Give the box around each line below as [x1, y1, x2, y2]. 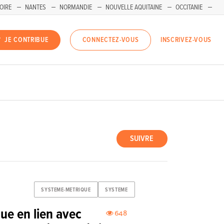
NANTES [25, 3, 46, 12]
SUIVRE [130, 133, 154, 144]
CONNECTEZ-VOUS [82, 35, 139, 45]
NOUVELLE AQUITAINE [105, 3, 162, 12]
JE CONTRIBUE [4, 35, 49, 45]
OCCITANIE [175, 3, 202, 12]
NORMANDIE [59, 3, 92, 12]
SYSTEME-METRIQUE [41, 186, 91, 193]
